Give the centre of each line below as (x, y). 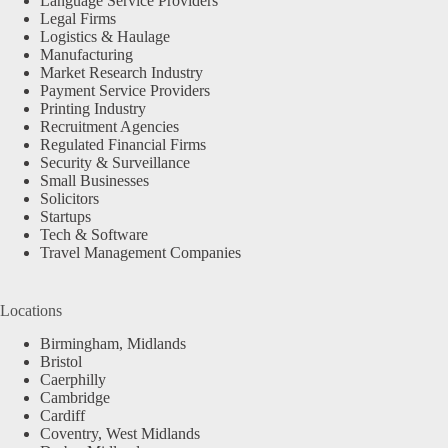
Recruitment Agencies (109, 127)
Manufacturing (86, 55)
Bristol (61, 361)
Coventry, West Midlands (120, 433)
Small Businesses (94, 181)
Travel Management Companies (140, 253)
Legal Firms (78, 19)
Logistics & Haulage (105, 37)
